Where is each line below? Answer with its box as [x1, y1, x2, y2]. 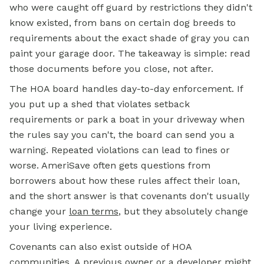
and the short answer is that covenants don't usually [9, 190, 249, 202]
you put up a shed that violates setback [9, 98, 190, 110]
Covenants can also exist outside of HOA [9, 241, 192, 252]
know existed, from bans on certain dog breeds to [9, 17, 236, 28]
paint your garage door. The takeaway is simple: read [9, 48, 250, 59]
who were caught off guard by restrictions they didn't [9, 2, 252, 13]
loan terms [69, 206, 118, 217]
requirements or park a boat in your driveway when [9, 114, 245, 125]
